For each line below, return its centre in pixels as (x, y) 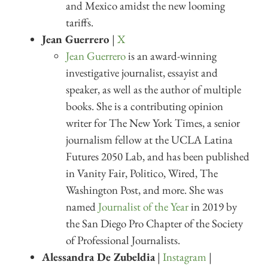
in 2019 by (213, 206)
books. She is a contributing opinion (144, 106)
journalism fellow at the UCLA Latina (149, 139)
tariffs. (80, 22)
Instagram (185, 257)
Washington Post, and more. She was (144, 190)
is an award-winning (171, 56)
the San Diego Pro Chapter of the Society (154, 223)
